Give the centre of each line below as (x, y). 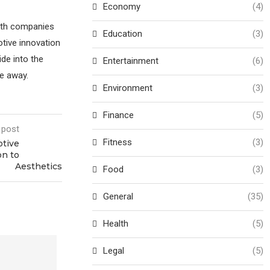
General (118, 196)
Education (123, 33)
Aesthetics (39, 166)
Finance (119, 115)
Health (116, 223)
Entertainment (131, 61)
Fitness (118, 142)
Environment (128, 88)
